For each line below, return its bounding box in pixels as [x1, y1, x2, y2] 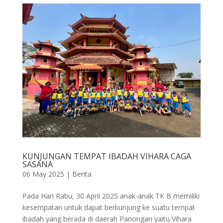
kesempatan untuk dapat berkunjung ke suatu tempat [22, 202, 195, 212]
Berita [72, 169, 92, 179]
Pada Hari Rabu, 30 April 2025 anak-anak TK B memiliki [22, 191, 200, 201]
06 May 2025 [22, 169, 64, 179]
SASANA [22, 158, 53, 170]
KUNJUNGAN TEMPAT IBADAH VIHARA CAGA [22, 150, 191, 162]
